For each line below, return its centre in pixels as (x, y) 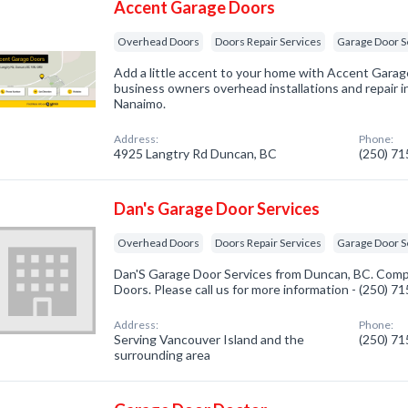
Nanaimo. (140, 103)
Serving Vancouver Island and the (209, 339)
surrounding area (163, 355)
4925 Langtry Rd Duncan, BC (196, 153)
